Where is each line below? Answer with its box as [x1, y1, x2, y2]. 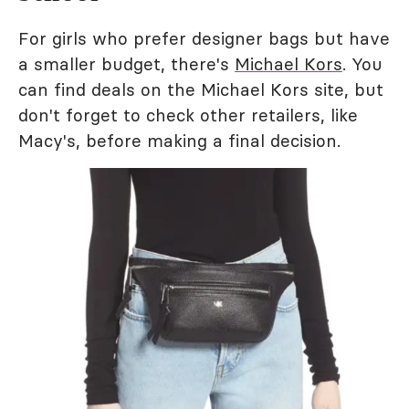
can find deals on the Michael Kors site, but [18, 78, 383, 100]
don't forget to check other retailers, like [18, 103, 358, 126]
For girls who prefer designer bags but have [18, 26, 390, 49]
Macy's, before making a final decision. [18, 129, 341, 152]
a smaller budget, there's [18, 52, 235, 75]
